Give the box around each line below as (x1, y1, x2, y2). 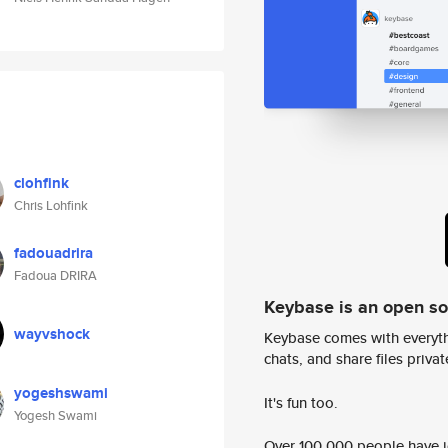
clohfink (14, 172, 69, 194)
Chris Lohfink (14, 196, 88, 215)
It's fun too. (264, 391, 338, 413)
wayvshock (14, 323, 90, 345)
